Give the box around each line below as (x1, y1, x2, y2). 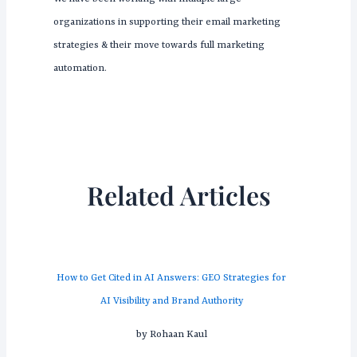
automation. (53, 62, 109, 74)
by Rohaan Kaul (135, 328, 207, 340)
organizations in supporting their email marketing (53, 16, 280, 28)
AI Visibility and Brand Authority (100, 295, 243, 307)
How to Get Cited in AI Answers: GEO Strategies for (57, 272, 287, 284)
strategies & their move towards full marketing (53, 39, 265, 51)
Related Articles (86, 177, 271, 212)
